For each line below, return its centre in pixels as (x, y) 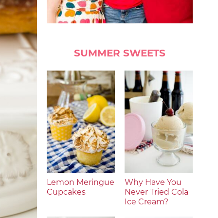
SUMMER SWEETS (120, 53)
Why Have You (153, 182)
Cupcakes (66, 192)
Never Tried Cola (156, 192)
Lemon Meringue (81, 182)
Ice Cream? (146, 202)
